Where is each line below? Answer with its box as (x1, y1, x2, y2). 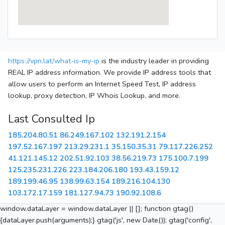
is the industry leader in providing (99, 56, 209, 66)
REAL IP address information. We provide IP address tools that (8, 67, 211, 78)
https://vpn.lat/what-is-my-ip (8, 56, 99, 66)
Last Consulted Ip (8, 111, 95, 127)
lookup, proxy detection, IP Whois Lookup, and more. (8, 90, 180, 101)
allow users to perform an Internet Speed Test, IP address (8, 79, 196, 89)
